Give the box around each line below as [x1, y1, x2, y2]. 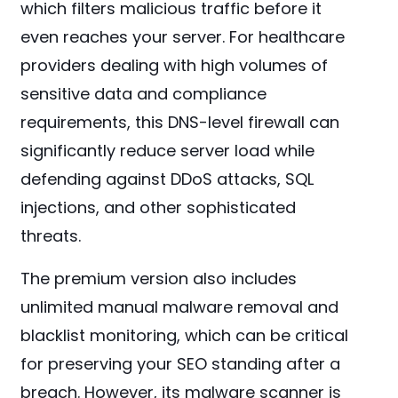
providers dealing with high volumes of [20, 54, 329, 77]
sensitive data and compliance [20, 83, 267, 106]
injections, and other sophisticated [20, 196, 297, 219]
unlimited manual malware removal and [20, 296, 339, 319]
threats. [20, 225, 82, 248]
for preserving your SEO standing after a [20, 353, 341, 376]
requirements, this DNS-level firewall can [20, 111, 340, 134]
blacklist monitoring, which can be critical [20, 324, 349, 347]
